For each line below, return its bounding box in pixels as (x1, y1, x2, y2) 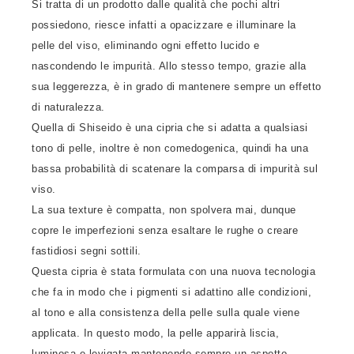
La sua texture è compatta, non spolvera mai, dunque (32, 204, 296, 216)
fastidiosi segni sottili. (32, 245, 141, 257)
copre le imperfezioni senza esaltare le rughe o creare (32, 224, 298, 236)
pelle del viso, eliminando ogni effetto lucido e (32, 40, 259, 51)
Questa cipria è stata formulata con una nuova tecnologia (32, 265, 315, 277)
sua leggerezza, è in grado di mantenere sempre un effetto (32, 81, 322, 92)
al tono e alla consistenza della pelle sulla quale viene (32, 307, 299, 318)
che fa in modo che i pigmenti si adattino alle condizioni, (32, 286, 311, 298)
